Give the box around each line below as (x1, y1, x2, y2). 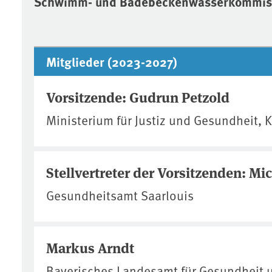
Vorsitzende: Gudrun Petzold (46, 86, 229, 107)
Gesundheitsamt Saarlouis (46, 186, 194, 204)
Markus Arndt (46, 237, 134, 257)
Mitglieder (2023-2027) (46, 52, 177, 70)
